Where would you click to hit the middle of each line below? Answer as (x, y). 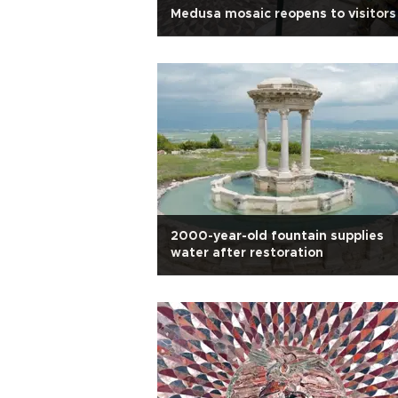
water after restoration (247, 253)
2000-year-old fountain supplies (277, 236)
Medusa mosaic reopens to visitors (283, 14)
